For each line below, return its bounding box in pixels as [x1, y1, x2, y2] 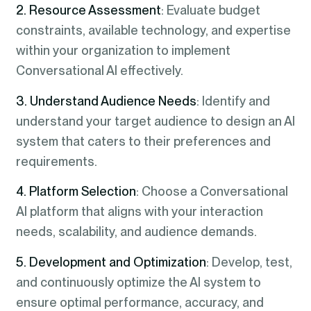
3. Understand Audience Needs [15, 93, 196, 108]
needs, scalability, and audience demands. [15, 224, 257, 239]
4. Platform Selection [15, 184, 136, 199]
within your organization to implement [15, 42, 230, 58]
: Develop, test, [205, 254, 292, 269]
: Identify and [196, 93, 270, 108]
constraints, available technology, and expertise [15, 22, 291, 37]
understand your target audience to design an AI [15, 113, 295, 128]
